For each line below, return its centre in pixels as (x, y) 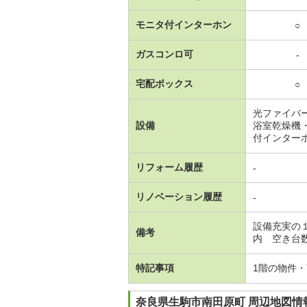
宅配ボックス (164, 83)
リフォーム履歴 (169, 167)
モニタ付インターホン (184, 24)
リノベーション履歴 (179, 196)
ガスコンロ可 (164, 54)
